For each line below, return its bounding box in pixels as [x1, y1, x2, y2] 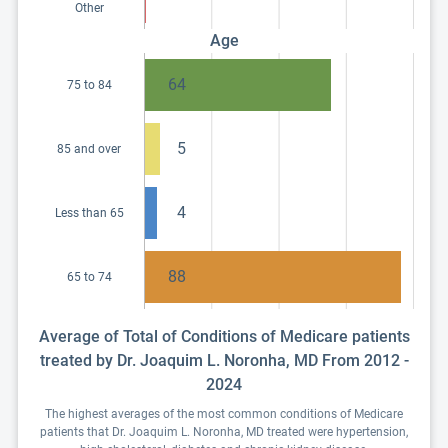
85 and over [57, 142, 121, 156]
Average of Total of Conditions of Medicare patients [38, 327, 410, 346]
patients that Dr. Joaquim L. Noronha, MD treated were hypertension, [40, 425, 408, 439]
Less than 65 [54, 206, 124, 220]
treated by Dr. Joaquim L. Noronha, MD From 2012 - [39, 351, 409, 370]
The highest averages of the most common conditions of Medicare [45, 407, 403, 421]
